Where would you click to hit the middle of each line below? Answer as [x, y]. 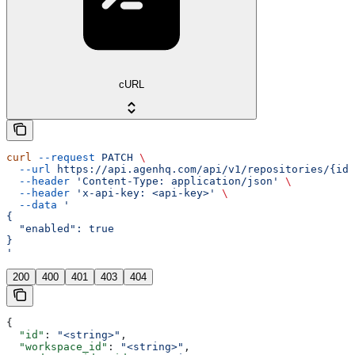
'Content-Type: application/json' [174, 181]
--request [63, 157]
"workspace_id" [57, 346]
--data [32, 204]
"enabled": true [60, 228]
